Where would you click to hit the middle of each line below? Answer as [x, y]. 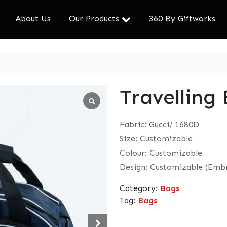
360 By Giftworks [182, 18]
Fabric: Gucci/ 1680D [159, 124]
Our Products [94, 18]
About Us [33, 18]
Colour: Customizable [161, 153]
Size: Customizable [156, 139]
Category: [140, 188]
